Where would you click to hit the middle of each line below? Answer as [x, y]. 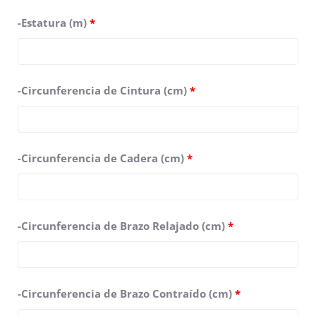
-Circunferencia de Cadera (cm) [102, 158]
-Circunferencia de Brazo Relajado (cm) [123, 225]
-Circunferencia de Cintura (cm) [104, 90]
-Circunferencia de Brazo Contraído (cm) [126, 293]
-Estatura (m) [54, 22]
